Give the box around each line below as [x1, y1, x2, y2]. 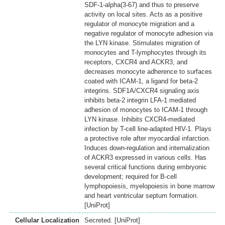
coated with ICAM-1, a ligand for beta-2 [84, 77, 198, 85]
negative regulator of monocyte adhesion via [84, 29, 213, 37]
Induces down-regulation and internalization [84, 144, 209, 152]
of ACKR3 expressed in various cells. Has [84, 153, 206, 161]
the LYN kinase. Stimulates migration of [84, 39, 200, 47]
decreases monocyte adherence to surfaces [84, 67, 212, 75]
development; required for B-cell [84, 172, 177, 180]
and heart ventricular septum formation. [84, 191, 198, 199]
